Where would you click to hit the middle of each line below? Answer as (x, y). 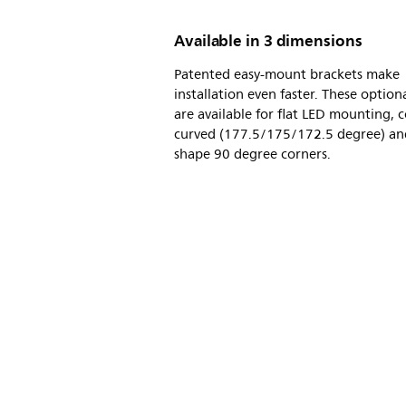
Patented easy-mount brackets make (287, 74)
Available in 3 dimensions (268, 40)
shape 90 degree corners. (252, 154)
